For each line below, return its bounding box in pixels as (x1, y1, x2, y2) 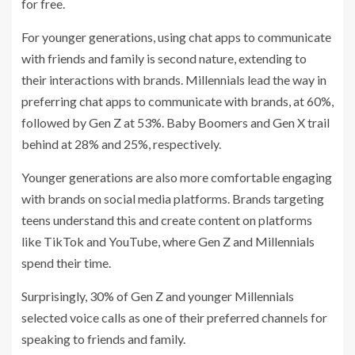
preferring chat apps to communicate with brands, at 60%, (21, 94, 334, 109)
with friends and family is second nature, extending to (21, 51, 307, 67)
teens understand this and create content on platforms (21, 212, 312, 228)
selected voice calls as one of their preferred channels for (21, 310, 327, 326)
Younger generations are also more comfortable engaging (21, 170, 332, 185)
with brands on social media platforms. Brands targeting (21, 191, 324, 207)
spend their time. (21, 255, 111, 271)
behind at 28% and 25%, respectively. (21, 136, 221, 152)
